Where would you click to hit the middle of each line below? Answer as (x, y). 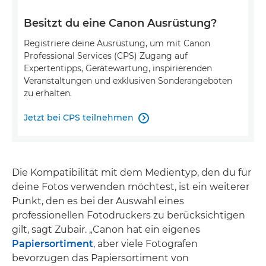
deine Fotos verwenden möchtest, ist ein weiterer (131, 187)
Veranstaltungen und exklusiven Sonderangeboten (128, 81)
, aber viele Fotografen (145, 244)
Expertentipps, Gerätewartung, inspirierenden (118, 69)
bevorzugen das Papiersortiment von (100, 258)
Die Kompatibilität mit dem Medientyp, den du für (132, 173)
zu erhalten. (48, 94)
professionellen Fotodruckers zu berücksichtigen (129, 216)
